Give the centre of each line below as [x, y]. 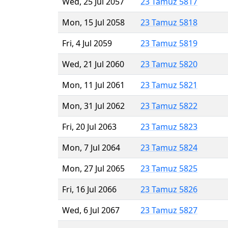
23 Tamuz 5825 [169, 168]
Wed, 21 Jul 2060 [93, 64]
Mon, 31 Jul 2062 [93, 106]
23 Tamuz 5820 [169, 64]
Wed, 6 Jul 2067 [91, 210]
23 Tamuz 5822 [169, 106]
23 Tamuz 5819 [169, 43]
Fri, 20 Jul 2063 [89, 126]
